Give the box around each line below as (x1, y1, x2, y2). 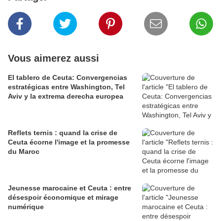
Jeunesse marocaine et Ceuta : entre (8, 184, 131, 192)
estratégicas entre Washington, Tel (8, 83, 125, 91)
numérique (8, 203, 44, 211)
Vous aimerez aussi (8, 53, 99, 64)
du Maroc (8, 147, 39, 156)
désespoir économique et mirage (8, 193, 118, 202)
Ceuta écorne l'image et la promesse (8, 138, 130, 147)
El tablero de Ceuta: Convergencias (8, 74, 127, 82)
